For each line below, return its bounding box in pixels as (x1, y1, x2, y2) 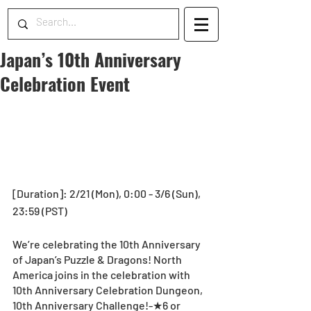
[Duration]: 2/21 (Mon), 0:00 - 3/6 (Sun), (12, 186, 203, 200)
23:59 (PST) (12, 203, 67, 217)
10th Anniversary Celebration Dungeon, (12, 283, 205, 296)
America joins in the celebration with (12, 267, 192, 281)
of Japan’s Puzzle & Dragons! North (12, 252, 184, 266)
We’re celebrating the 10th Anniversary (12, 237, 203, 251)
